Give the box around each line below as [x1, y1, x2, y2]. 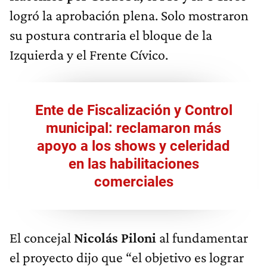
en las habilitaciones [68, 156, 199, 173]
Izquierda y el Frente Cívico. [10, 46, 168, 63]
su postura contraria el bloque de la [10, 27, 212, 44]
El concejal [10, 229, 74, 246]
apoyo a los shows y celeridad [37, 138, 230, 155]
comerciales [94, 173, 173, 191]
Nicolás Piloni [74, 229, 156, 246]
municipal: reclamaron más [46, 120, 221, 137]
